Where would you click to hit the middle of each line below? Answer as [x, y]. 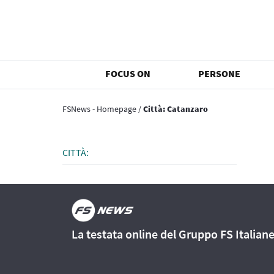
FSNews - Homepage [99, 109]
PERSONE [220, 73]
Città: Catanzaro [176, 109]
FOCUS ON [128, 73]
